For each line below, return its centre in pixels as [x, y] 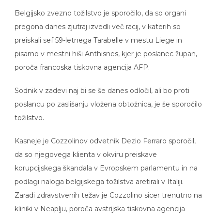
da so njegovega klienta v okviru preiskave [86, 147]
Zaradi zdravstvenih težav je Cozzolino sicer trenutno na [108, 188]
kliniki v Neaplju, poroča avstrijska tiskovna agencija [100, 202]
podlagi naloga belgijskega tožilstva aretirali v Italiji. [99, 175]
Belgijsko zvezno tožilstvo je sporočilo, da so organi [100, 6]
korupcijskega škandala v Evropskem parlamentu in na [106, 161]
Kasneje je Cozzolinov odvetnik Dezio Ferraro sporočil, [105, 134]
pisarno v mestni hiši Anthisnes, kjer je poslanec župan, [106, 47]
